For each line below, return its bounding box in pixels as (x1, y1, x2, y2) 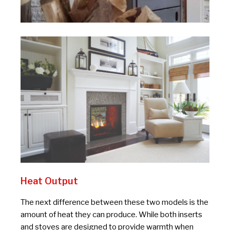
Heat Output (21, 175, 78, 186)
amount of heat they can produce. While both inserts (21, 209, 202, 219)
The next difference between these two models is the (21, 197, 208, 207)
